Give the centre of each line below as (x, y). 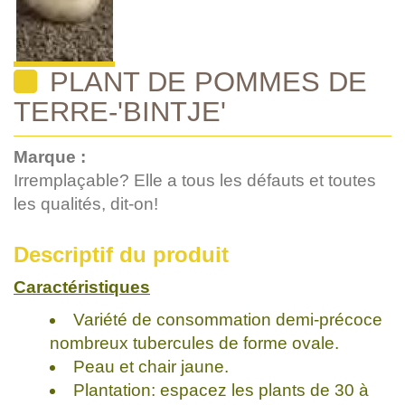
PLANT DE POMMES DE (204, 81)
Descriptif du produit (121, 254)
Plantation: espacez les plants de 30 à (221, 390)
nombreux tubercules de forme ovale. (194, 343)
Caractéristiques (82, 287)
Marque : (50, 156)
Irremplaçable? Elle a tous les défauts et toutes (195, 180)
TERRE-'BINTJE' (120, 111)
